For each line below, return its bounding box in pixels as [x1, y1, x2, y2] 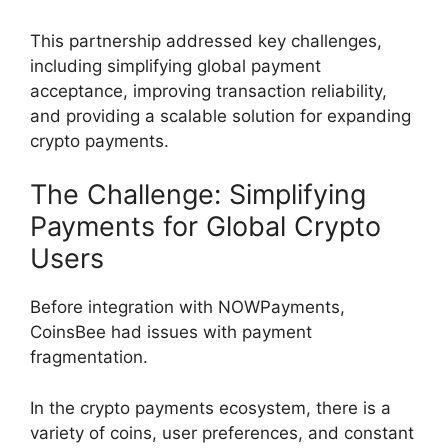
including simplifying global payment [30, 55, 321, 76]
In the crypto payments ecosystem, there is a [30, 397, 391, 418]
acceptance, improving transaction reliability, [30, 80, 387, 101]
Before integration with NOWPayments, [30, 297, 345, 318]
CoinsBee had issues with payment [30, 322, 312, 343]
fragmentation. [30, 347, 153, 368]
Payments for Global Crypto [30, 210, 381, 244]
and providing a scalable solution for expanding [30, 105, 411, 126]
